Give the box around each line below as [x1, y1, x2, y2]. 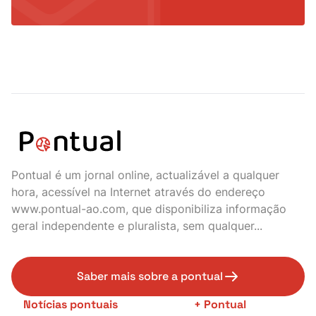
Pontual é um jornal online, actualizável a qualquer [11, 167, 279, 182]
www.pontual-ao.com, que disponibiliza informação [11, 201, 286, 216]
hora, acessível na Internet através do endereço [11, 184, 265, 199]
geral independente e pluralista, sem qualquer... [11, 218, 262, 233]
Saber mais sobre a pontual [76, 268, 223, 284]
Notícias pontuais [23, 296, 118, 312]
